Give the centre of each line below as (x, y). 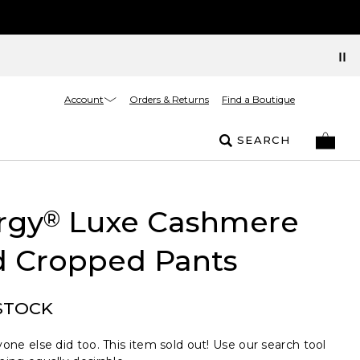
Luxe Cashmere (179, 222)
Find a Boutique (258, 99)
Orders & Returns (169, 99)
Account (84, 99)
